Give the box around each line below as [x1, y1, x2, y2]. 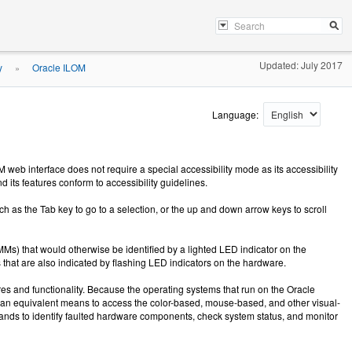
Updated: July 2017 [259, 58, 343, 71]
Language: [212, 108, 261, 121]
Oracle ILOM [32, 60, 86, 74]
